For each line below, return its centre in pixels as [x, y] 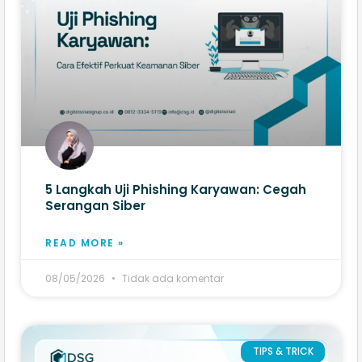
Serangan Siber [97, 206]
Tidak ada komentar [172, 279]
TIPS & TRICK [283, 351]
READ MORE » [85, 243]
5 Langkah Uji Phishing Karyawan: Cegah [176, 190]
